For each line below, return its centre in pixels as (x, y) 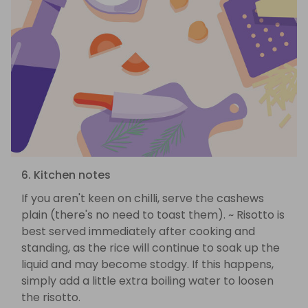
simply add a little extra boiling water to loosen (147, 280)
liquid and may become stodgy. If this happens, (147, 264)
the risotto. (51, 297)
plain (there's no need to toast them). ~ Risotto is (153, 214)
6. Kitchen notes (66, 175)
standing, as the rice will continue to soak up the (151, 247)
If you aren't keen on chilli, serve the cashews (143, 198)
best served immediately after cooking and (138, 231)
